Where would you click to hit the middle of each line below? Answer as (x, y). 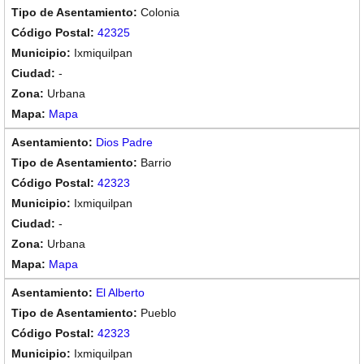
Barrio (156, 162)
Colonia (160, 12)
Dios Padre (124, 142)
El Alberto (120, 292)
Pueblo (158, 313)
